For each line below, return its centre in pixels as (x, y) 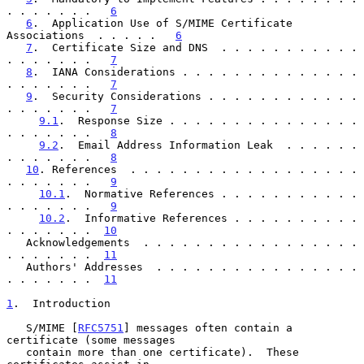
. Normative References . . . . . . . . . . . (211, 193)
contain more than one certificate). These (16, 352)
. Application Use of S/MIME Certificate (162, 23)
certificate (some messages (91, 340)
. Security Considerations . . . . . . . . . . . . (195, 96)
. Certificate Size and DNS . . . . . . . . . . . (195, 47)
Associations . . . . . (91, 35)
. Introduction (62, 303)
